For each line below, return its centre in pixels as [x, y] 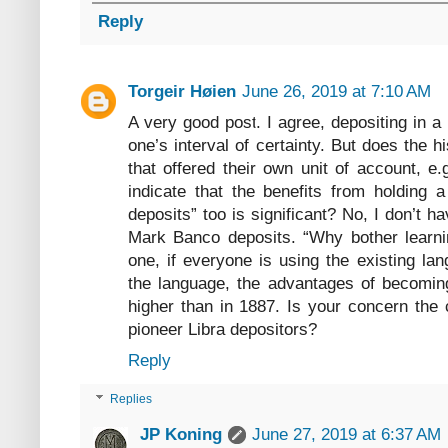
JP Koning [181, 435]
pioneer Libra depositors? [222, 330]
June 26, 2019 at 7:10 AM [336, 92]
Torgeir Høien [182, 92]
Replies [131, 399]
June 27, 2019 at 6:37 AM [346, 435]
